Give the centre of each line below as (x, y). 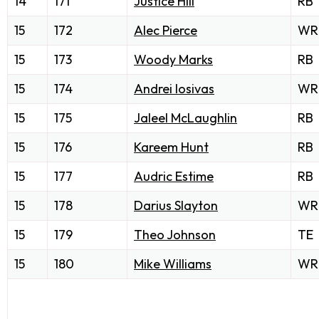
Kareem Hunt (171, 147)
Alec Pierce (166, 31)
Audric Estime (174, 177)
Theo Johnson (175, 235)
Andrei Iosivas (174, 89)
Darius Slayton (176, 206)
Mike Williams (173, 264)
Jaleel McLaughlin (185, 118)
